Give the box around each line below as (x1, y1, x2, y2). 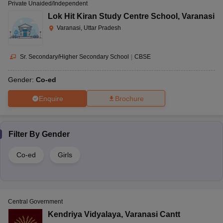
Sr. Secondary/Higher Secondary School (20, 53, 129, 60)
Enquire (38, 94, 63, 103)
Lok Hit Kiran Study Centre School (48, 11, 178, 20)
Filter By (8, 130, 42, 139)
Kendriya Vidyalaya (48, 210, 121, 219)
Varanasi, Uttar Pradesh (57, 24, 121, 31)
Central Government (8, 198, 63, 206)
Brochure (115, 95, 144, 103)
